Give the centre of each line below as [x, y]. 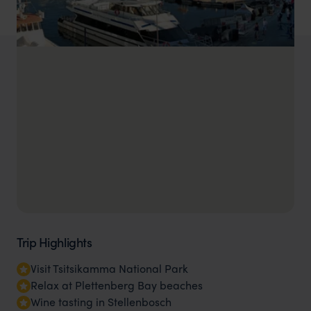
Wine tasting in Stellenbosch [101, 301]
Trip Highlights [54, 242]
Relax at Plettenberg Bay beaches [117, 285]
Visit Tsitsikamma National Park [109, 268]
